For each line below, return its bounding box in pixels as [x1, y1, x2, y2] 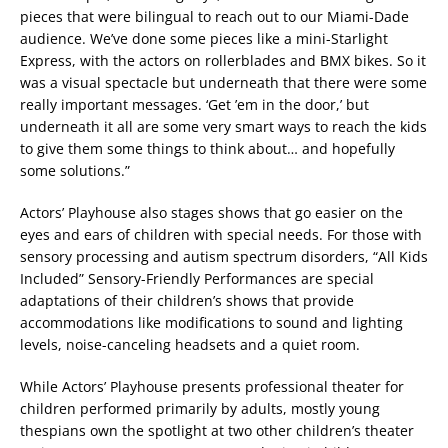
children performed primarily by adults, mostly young [20, 399, 380, 419]
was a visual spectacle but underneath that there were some [20, 73, 427, 93]
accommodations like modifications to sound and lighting [20, 313, 403, 333]
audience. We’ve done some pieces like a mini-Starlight [20, 29, 388, 49]
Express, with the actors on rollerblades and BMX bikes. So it [20, 51, 426, 71]
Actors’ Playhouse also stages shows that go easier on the [20, 203, 403, 223]
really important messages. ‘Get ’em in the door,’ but [20, 95, 369, 115]
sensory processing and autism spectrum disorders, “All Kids [20, 247, 428, 267]
